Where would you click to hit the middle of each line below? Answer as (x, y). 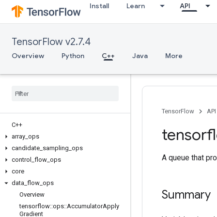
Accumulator (85, 206)
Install (99, 6)
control (22, 160)
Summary (186, 195)
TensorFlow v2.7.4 (51, 42)
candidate (26, 148)
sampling (56, 148)
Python (73, 56)
